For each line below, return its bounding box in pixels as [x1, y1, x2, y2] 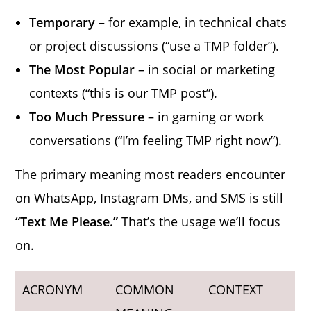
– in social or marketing [135, 60, 276, 78]
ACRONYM [22, 280, 83, 298]
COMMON [115, 280, 175, 298]
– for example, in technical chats [95, 13, 287, 31]
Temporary [29, 13, 96, 31]
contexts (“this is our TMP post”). [29, 84, 218, 101]
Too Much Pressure [29, 108, 145, 125]
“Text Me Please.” [15, 212, 119, 230]
